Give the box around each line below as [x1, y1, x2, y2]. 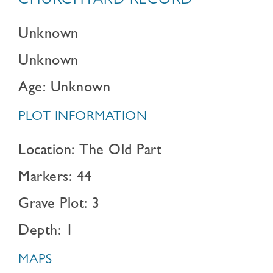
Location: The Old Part [18, 144, 161, 159]
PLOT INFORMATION [18, 111, 147, 124]
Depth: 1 [18, 225, 73, 239]
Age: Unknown [18, 82, 110, 96]
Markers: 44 [18, 171, 92, 186]
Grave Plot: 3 [18, 198, 100, 213]
